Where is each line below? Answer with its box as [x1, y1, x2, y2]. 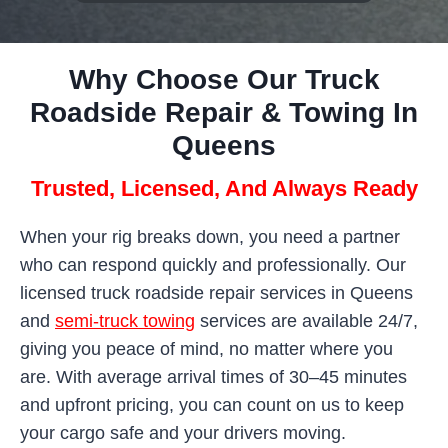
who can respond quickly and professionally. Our [20, 254, 406, 275]
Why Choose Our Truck [68, 63, 380, 95]
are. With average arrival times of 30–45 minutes [20, 366, 407, 387]
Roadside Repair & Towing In [30, 96, 418, 128]
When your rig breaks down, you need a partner [20, 226, 400, 247]
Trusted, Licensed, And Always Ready [30, 175, 418, 201]
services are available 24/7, [195, 310, 418, 331]
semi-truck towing [55, 310, 195, 331]
